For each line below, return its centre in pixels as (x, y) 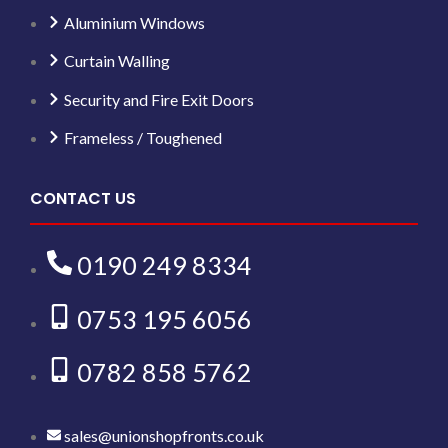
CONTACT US (83, 198)
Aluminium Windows (135, 22)
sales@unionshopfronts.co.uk (164, 435)
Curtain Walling (117, 60)
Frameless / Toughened (143, 137)
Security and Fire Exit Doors (159, 99)
